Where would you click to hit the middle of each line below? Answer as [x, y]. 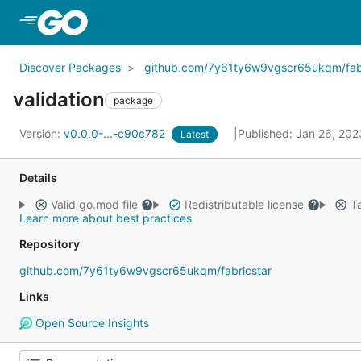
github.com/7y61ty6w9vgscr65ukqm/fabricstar [145, 270]
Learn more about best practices [106, 218]
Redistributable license [244, 204]
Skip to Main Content [156, 22]
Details [38, 178]
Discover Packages [70, 67]
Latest [195, 134]
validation [59, 100]
